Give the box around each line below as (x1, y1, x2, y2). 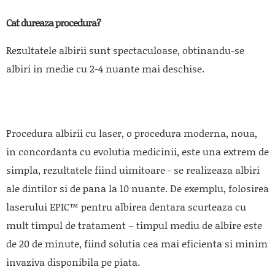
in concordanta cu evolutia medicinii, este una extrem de (6, 144, 269, 158)
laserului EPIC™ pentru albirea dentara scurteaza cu (6, 199, 246, 214)
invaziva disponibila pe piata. (6, 254, 140, 269)
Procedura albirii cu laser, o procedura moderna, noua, (6, 125, 257, 140)
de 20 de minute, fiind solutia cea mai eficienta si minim (6, 236, 268, 250)
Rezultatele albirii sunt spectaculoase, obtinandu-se (6, 42, 244, 57)
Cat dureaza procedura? (6, 15, 101, 29)
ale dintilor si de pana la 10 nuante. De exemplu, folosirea (6, 180, 269, 195)
